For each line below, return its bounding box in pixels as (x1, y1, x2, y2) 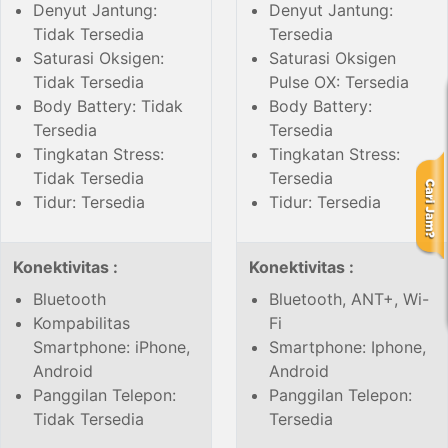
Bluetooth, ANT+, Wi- (269, 289, 429, 310)
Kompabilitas (33, 313, 130, 334)
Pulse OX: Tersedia (269, 72, 409, 93)
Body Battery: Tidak (33, 96, 183, 117)
